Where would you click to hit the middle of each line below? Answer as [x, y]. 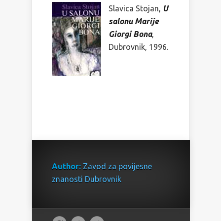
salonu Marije [133, 21]
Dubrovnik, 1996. [138, 47]
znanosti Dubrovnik [87, 179]
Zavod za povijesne [117, 166]
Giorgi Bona [130, 34]
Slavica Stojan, [136, 9]
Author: [66, 166]
